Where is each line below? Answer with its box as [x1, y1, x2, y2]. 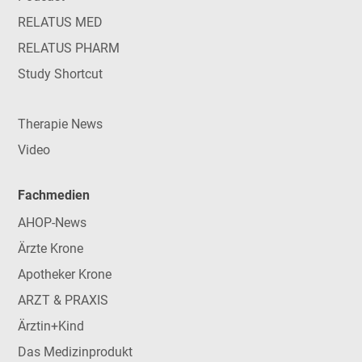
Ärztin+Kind [17, 318, 84, 334]
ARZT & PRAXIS [17, 292, 108, 308]
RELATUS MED [17, 14, 103, 30]
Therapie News [17, 116, 103, 132]
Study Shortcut [17, 65, 103, 82]
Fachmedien [17, 187, 90, 203]
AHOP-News [17, 214, 86, 230]
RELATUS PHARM [17, 40, 120, 56]
